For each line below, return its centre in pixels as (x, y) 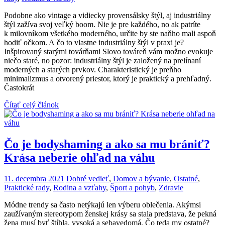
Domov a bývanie (141, 179)
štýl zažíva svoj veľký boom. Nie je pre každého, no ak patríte (102, 24)
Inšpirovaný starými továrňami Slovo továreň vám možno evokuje (108, 51)
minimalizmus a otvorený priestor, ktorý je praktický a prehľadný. (108, 78)
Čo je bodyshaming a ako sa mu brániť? (107, 144)
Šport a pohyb (132, 188)
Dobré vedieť (88, 179)
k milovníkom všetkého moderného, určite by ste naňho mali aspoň (110, 33)
